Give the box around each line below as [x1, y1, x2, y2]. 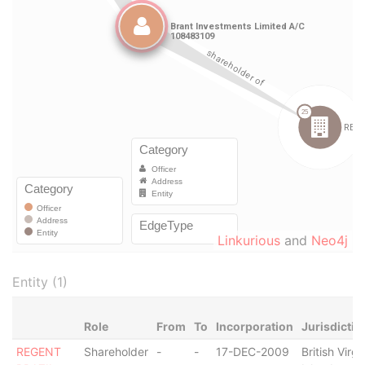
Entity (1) [12, 274, 68, 290]
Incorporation [215, 319, 293, 333]
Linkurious [218, 232, 280, 248]
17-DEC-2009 [215, 345, 289, 358]
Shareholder [83, 345, 148, 358]
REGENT [15, 345, 61, 358]
